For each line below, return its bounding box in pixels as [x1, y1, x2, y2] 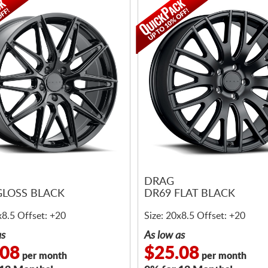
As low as [144, 230, 185, 241]
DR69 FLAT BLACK [144, 188, 235, 200]
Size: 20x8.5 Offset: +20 [144, 211, 245, 221]
